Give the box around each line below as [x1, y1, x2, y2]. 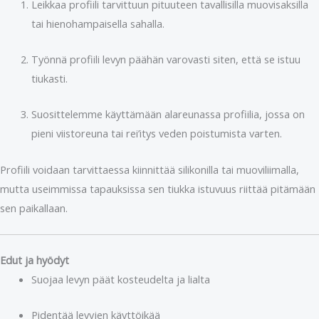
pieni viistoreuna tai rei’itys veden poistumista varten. [31, 126, 282, 141]
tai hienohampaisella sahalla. [31, 16, 164, 31]
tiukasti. [31, 71, 68, 85]
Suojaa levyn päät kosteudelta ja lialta [31, 271, 210, 286]
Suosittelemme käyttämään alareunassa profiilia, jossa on [31, 107, 305, 122]
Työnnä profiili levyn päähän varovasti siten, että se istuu [31, 52, 300, 66]
